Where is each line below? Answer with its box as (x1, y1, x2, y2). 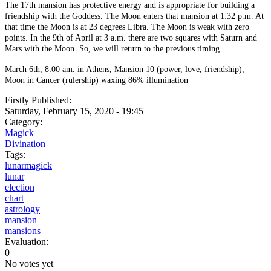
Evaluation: (5, 236, 51, 247)
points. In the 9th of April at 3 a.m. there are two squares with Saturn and (5, 33, 257, 42)
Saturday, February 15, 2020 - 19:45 (5, 105, 143, 116)
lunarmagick (5, 160, 52, 171)
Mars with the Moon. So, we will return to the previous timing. (5, 44, 222, 53)
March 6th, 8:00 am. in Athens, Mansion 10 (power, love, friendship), (5, 64, 244, 74)
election (5, 181, 34, 192)
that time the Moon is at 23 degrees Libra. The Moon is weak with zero (5, 22, 249, 31)
